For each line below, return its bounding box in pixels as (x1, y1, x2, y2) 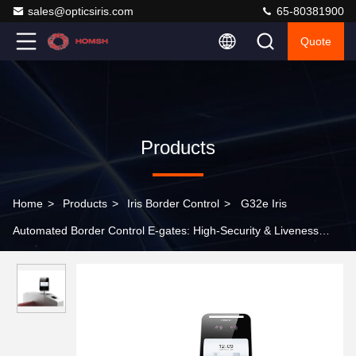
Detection (13, 251, 60, 264)
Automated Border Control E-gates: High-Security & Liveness (13, 224, 319, 237)
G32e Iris (241, 197, 287, 210)
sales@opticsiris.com (28, 5, 133, 17)
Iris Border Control (127, 197, 219, 210)
